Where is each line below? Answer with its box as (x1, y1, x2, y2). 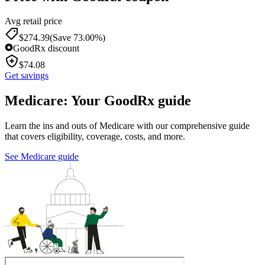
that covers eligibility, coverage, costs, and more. (5, 131, 185, 142)
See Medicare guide (5, 151, 79, 162)
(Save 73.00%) (50, 33, 105, 43)
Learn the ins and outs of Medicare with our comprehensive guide (5, 121, 250, 131)
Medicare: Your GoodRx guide (5, 93, 191, 109)
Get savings (5, 70, 49, 81)
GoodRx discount (13, 43, 79, 54)
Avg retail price (5, 16, 62, 27)
